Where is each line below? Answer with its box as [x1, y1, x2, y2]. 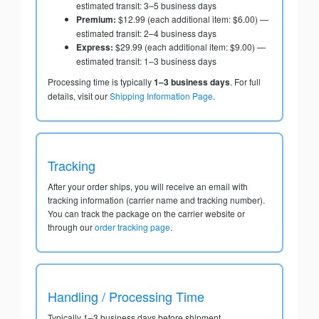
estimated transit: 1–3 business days [76, 55, 216, 68]
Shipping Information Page [110, 90, 213, 103]
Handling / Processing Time [48, 287, 204, 306]
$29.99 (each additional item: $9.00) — [113, 41, 266, 53]
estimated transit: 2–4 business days [76, 27, 216, 40]
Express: [76, 41, 113, 54]
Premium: [76, 13, 116, 26]
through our [48, 221, 95, 234]
